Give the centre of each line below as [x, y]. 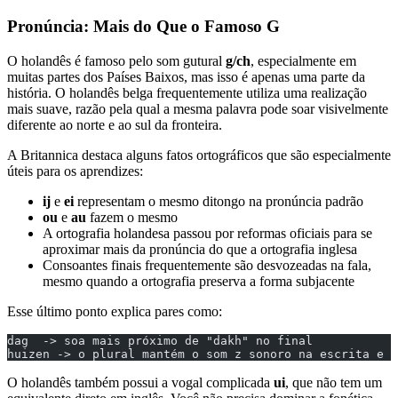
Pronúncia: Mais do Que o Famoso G [143, 27]
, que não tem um [334, 382]
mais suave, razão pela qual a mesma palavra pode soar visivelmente [198, 108]
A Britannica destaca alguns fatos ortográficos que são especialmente [199, 155]
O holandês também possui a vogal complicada [140, 382]
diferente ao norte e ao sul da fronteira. [115, 124]
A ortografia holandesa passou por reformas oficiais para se [207, 233]
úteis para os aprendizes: [75, 171]
